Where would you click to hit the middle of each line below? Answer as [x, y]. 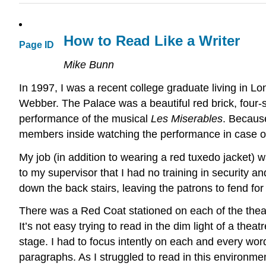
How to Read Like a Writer [152, 41]
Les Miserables [187, 118]
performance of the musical [85, 118]
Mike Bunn [89, 65]
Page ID [37, 45]
